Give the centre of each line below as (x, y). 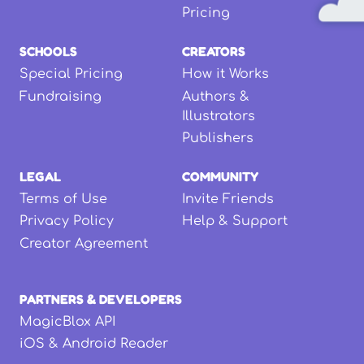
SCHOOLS (48, 52)
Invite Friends (228, 199)
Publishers (218, 138)
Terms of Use (63, 199)
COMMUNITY (220, 177)
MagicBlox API (67, 321)
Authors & (216, 96)
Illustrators (219, 116)
